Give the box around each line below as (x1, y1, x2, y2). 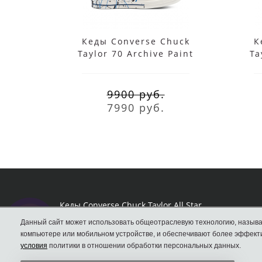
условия (20, 242, 47, 250)
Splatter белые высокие (75, 60, 196, 71)
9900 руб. (106, 87, 165, 101)
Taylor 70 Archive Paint (78, 47, 194, 59)
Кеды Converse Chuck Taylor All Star (60, 199, 202, 211)
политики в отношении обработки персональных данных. (47, 242, 241, 250)
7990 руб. (106, 100, 165, 115)
